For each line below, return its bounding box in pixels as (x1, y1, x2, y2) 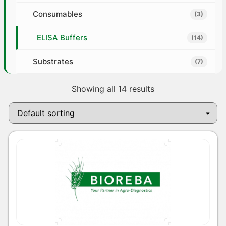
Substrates (32, 56, 73, 67)
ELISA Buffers (36, 33, 87, 43)
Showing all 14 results (71, 84, 154, 94)
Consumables (32, 9, 82, 19)
